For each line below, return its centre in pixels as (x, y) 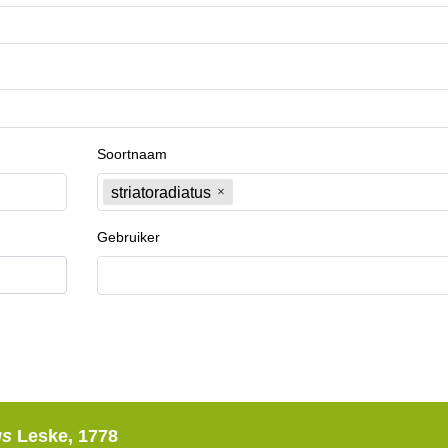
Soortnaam (131, 153)
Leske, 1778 (67, 435)
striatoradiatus (160, 192)
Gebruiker (128, 237)
